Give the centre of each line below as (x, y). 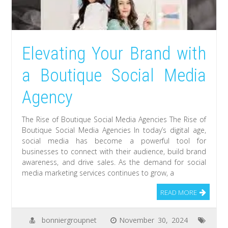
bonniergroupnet (69, 220)
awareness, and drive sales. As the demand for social (114, 162)
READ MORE (178, 193)
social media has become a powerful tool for (114, 141)
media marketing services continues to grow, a (98, 173)
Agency (48, 98)
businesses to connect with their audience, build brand (114, 152)
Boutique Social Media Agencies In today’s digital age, (114, 130)
